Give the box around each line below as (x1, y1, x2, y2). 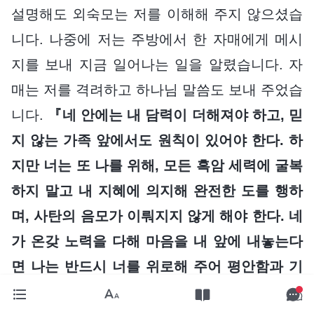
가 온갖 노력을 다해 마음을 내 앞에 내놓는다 (11, 233, 303, 249)
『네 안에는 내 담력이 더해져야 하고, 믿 (48, 107, 303, 123)
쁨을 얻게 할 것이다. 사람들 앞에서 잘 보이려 (11, 283, 303, 299)
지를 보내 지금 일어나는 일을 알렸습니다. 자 (11, 56, 303, 72)
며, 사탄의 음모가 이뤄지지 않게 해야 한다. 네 (11, 207, 303, 224)
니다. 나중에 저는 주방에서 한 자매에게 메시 (11, 31, 303, 47)
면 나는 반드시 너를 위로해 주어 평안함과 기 (11, 258, 303, 274)
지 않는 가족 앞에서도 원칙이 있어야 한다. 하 (11, 132, 303, 148)
